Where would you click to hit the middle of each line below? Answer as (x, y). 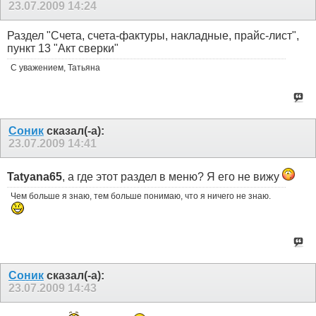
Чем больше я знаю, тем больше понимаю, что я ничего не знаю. (141, 196)
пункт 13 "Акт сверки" (63, 49)
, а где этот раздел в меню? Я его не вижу (172, 176)
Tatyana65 (35, 176)
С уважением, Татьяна (55, 68)
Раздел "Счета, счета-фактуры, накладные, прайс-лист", (153, 36)
